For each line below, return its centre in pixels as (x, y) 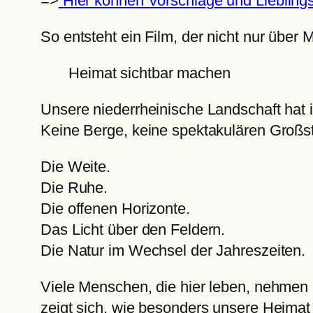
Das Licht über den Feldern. (133, 230)
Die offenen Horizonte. (115, 209)
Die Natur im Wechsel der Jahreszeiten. (173, 251)
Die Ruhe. (74, 188)
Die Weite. (75, 167)
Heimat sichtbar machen (150, 73)
